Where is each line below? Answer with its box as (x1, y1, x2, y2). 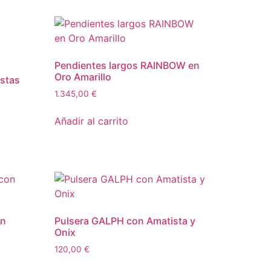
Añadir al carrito (54, 115, 129, 128)
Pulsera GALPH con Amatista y (54, 215, 196, 227)
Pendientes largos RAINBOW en (54, 59, 200, 72)
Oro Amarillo (54, 71, 112, 83)
